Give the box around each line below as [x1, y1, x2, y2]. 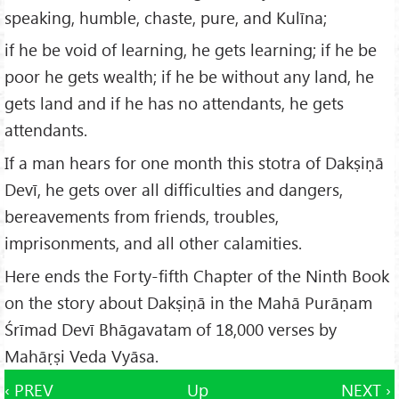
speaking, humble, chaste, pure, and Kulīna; [4, 5, 327, 28]
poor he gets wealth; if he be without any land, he [4, 65, 374, 88]
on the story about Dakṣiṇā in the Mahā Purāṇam [4, 291, 372, 314]
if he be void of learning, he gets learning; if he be [4, 38, 377, 61]
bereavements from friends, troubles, [4, 205, 279, 228]
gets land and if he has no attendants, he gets [4, 92, 344, 115]
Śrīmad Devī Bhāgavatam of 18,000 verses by [4, 318, 337, 341]
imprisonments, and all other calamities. [4, 232, 302, 255]
